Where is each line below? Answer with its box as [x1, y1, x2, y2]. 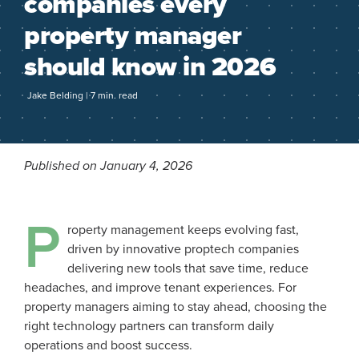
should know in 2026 [24, 51, 276, 83]
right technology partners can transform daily [24, 318, 274, 334]
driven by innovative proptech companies [67, 241, 299, 257]
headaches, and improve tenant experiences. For [24, 280, 296, 296]
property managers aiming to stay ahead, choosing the [24, 299, 327, 315]
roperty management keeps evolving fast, [67, 222, 299, 238]
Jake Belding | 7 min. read [27, 90, 138, 101]
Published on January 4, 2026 [24, 158, 192, 174]
